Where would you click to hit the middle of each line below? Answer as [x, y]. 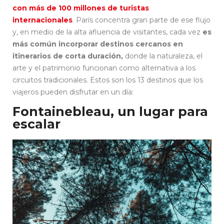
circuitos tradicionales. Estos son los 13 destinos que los [108, 80]
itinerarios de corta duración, [68, 56]
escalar [36, 124]
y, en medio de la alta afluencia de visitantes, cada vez [107, 32]
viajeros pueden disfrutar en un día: [73, 92]
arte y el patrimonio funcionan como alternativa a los [104, 68]
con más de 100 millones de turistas [81, 8]
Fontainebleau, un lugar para [110, 111]
